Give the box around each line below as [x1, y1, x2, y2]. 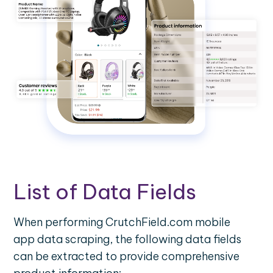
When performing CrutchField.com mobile [13, 215, 230, 230]
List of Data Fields [13, 179, 196, 205]
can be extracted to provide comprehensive [13, 249, 239, 264]
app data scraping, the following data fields [13, 232, 241, 247]
